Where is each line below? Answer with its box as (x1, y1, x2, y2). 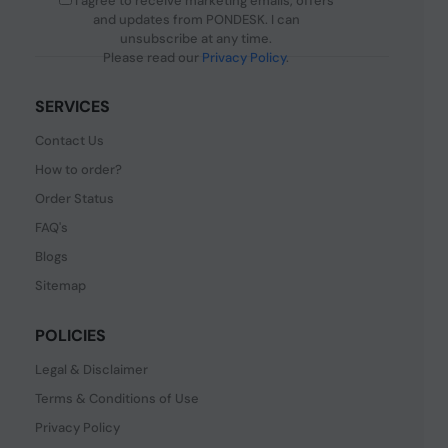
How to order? (34, 160, 122, 178)
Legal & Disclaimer (34, 360, 148, 378)
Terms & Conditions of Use (34, 389, 199, 407)
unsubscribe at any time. (120, 29, 273, 47)
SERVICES (34, 95, 110, 117)
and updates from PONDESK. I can (92, 10, 300, 28)
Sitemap (34, 276, 86, 294)
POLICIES (34, 324, 106, 346)
